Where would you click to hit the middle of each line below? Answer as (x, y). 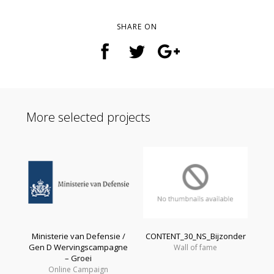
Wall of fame (196, 247)
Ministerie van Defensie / (78, 236)
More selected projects (88, 117)
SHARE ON (137, 27)
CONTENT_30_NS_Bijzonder (195, 236)
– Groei (79, 258)
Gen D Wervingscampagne (79, 247)
